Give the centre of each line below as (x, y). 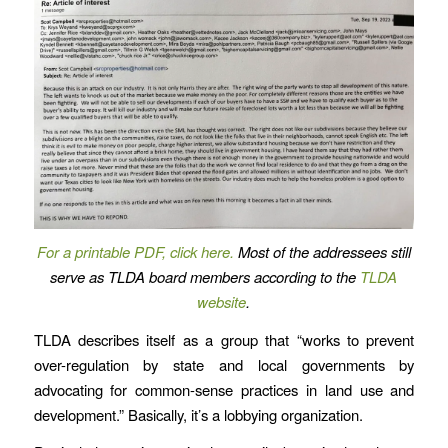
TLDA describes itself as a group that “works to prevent (224, 339)
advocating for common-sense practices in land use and (224, 389)
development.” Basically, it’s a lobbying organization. (198, 414)
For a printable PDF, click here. (135, 252)
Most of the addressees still (324, 252)
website (222, 302)
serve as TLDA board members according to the (205, 277)
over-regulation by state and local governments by (224, 364)
